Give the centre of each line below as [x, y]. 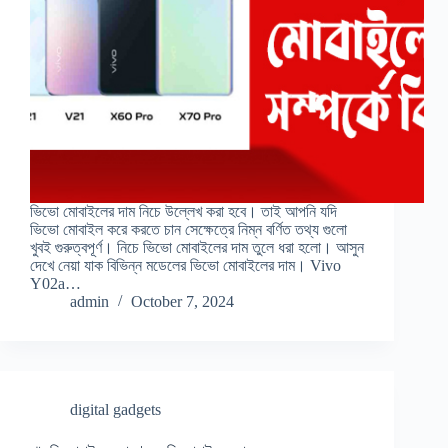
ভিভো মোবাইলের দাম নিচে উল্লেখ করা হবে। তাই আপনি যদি [183, 212]
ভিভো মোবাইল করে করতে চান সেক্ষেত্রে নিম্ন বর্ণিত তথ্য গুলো [188, 230]
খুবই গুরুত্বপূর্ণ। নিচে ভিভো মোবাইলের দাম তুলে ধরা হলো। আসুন [197, 248]
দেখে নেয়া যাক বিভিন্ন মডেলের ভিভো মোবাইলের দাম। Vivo [185, 266]
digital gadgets [115, 410]
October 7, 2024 [182, 302]
